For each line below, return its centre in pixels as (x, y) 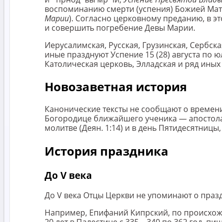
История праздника (107, 151)
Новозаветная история (116, 87)
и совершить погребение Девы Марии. (120, 28)
